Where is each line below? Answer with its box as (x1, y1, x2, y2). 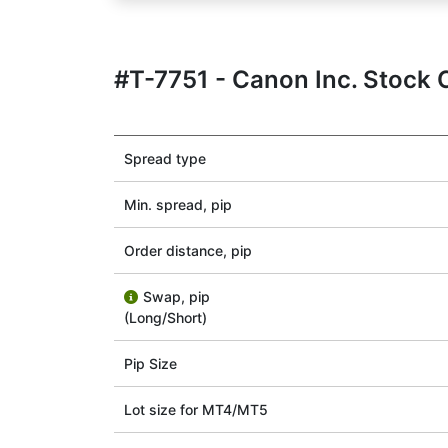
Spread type (124, 150, 206, 167)
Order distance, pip (124, 242, 252, 259)
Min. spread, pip (124, 196, 232, 213)
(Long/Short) (124, 309, 207, 326)
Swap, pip (143, 288, 210, 305)
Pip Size (124, 355, 177, 372)
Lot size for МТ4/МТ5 (124, 401, 268, 418)
